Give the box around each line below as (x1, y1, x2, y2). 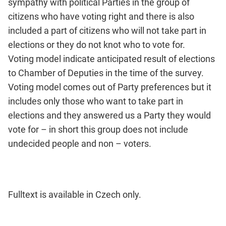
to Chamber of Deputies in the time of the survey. (8, 67, 204, 78)
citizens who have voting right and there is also (8, 11, 194, 22)
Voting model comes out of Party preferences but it (8, 81, 211, 92)
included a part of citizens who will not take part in (8, 25, 206, 36)
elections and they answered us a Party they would (8, 109, 211, 121)
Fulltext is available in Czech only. (8, 189, 141, 200)
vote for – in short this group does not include (8, 124, 188, 135)
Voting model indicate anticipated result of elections (8, 53, 215, 64)
